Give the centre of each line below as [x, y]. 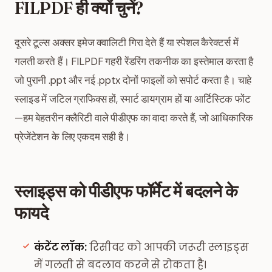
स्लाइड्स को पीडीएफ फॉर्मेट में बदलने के [126, 191]
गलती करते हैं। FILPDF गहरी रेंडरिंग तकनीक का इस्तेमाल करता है [134, 61]
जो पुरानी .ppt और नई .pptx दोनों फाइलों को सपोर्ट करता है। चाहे [133, 80]
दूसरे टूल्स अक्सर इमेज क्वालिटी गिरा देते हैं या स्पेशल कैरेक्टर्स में [127, 42]
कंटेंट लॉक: [60, 247]
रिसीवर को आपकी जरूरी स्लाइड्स [168, 247]
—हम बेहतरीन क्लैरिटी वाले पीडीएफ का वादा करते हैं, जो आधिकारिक [134, 118]
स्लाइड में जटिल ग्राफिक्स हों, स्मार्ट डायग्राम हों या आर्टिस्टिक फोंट [133, 99]
